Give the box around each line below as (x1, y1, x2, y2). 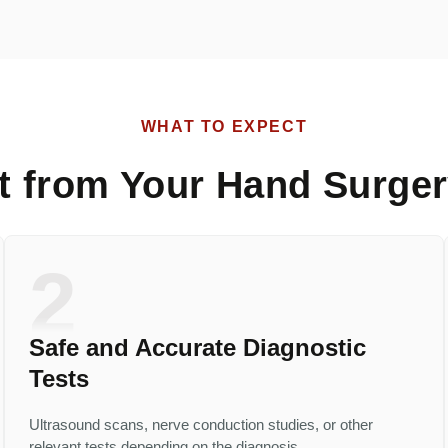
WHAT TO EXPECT (140, 118, 308, 135)
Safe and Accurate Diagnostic (29, 334, 366, 361)
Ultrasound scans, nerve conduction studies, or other (29, 416, 373, 433)
